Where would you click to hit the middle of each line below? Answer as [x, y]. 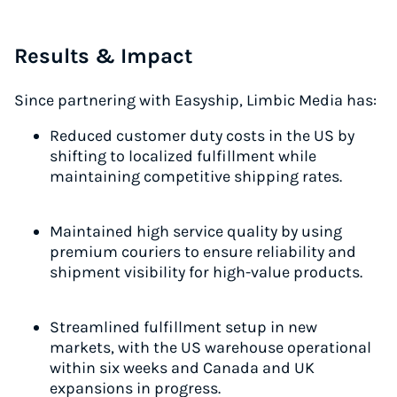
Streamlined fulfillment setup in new [183, 327]
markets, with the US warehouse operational [210, 347]
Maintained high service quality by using [196, 231]
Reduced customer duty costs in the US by [202, 136]
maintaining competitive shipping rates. [196, 176]
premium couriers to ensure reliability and [203, 252]
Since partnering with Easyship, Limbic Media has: [195, 100]
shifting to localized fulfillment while [183, 156]
